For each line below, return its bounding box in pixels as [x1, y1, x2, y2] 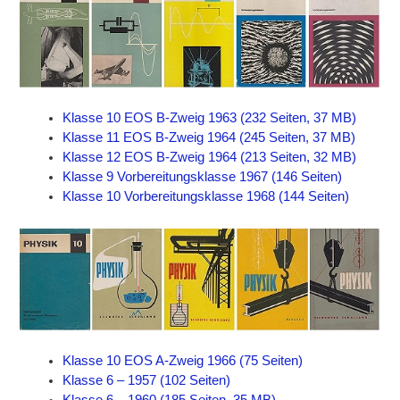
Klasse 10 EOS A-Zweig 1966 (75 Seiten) [62, 354, 304, 369]
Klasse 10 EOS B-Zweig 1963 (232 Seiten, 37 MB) [62, 111, 357, 126]
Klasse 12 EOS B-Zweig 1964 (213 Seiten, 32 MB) [62, 150, 357, 165]
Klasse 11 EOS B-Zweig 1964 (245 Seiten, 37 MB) [62, 130, 356, 146]
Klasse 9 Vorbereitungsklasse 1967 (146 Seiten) [62, 170, 343, 185]
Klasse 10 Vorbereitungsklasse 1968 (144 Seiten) [62, 189, 350, 204]
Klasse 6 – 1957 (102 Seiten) [62, 373, 231, 388]
